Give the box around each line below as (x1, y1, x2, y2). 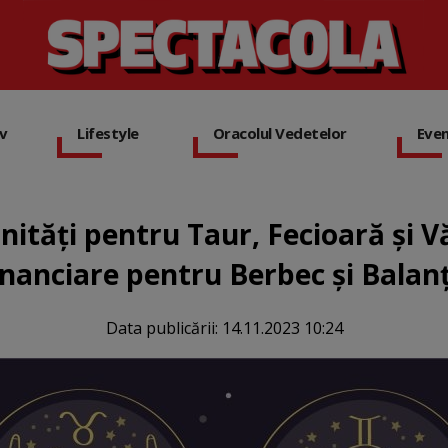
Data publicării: (105, 317, 222, 339)
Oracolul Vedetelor (212, 123, 347, 144)
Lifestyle (77, 123, 139, 144)
